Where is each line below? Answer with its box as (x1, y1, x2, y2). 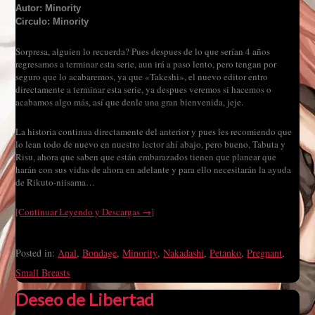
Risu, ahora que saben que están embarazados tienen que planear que (15, 150, 277, 163)
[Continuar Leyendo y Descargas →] (15, 205, 155, 218)
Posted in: (15, 246, 58, 259)
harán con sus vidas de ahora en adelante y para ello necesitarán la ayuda (15, 163, 292, 176)
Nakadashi (163, 246, 205, 259)
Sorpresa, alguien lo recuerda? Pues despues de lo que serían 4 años (15, 45, 271, 58)
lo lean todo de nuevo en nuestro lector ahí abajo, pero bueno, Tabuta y (15, 138, 286, 150)
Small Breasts (15, 266, 70, 279)
